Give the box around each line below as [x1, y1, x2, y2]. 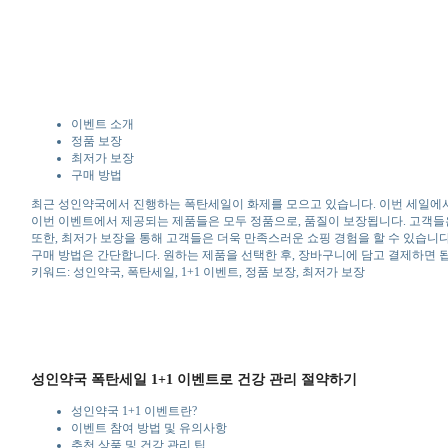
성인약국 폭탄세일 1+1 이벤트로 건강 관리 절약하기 [30, 370, 357, 387]
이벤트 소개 [70, 116, 134, 131]
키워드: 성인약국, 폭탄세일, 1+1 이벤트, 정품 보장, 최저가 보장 [30, 264, 365, 279]
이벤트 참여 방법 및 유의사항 [70, 420, 227, 435]
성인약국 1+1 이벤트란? [70, 403, 197, 418]
